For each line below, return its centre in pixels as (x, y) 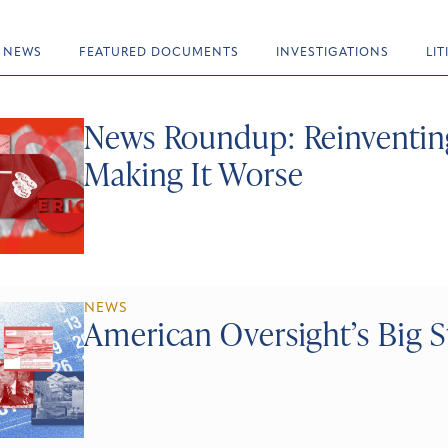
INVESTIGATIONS (332, 53)
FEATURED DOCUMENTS (158, 53)
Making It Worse (194, 173)
